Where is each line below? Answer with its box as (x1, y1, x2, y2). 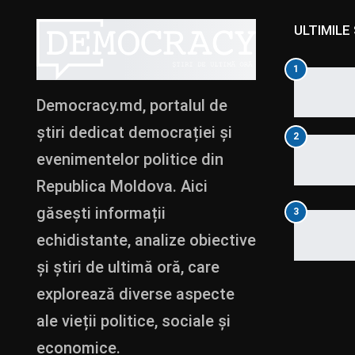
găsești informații (36, 203, 166, 223)
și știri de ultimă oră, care (36, 257, 219, 277)
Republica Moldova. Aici (36, 176, 208, 196)
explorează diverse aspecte (36, 284, 235, 303)
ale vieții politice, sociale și (36, 311, 231, 330)
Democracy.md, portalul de (36, 95, 227, 115)
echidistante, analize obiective (36, 230, 256, 250)
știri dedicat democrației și (36, 122, 232, 142)
